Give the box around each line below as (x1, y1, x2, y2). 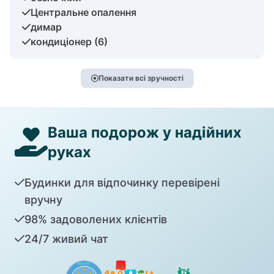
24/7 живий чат (24, 232, 108, 245)
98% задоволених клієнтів (24, 212, 167, 226)
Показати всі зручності (98, 73, 183, 83)
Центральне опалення (31, 6, 136, 18)
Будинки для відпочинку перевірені (24, 176, 220, 189)
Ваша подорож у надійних (48, 123, 242, 141)
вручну (24, 193, 62, 206)
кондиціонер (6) (31, 35, 108, 48)
